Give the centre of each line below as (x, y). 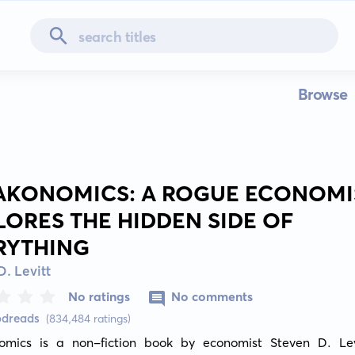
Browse (323, 94)
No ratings (99, 296)
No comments (212, 296)
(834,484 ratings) (89, 319)
